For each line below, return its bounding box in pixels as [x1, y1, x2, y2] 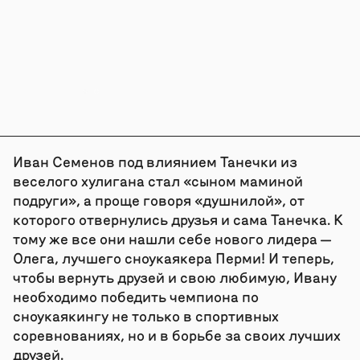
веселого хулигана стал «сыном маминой [12, 170, 303, 190]
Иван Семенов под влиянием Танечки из [12, 151, 297, 170]
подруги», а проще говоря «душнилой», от [12, 190, 305, 209]
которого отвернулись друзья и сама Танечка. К [12, 209, 343, 228]
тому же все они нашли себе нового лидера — [12, 228, 331, 247]
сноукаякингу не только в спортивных [12, 305, 279, 325]
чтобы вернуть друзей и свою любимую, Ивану [12, 267, 337, 286]
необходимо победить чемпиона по [12, 286, 259, 305]
